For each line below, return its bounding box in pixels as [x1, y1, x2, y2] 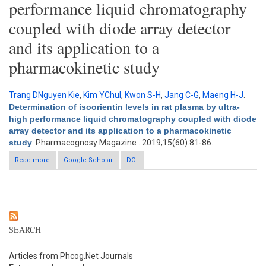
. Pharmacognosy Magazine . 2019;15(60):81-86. [32, 138, 213, 147]
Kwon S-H [125, 90, 161, 100]
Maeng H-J [202, 90, 243, 100]
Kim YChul [83, 90, 121, 100]
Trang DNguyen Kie [9, 90, 80, 100]
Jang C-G [164, 90, 199, 100]
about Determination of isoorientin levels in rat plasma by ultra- [52, 156, 249, 164]
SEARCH [9, 224, 41, 235]
